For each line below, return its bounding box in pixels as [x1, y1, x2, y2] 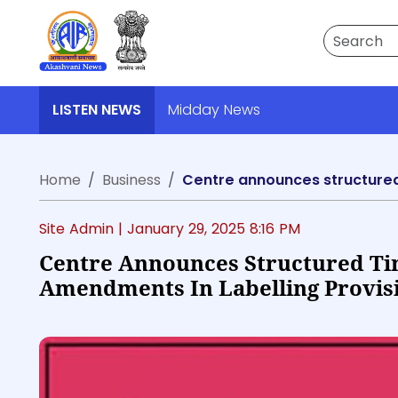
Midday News [168, 99, 260, 120]
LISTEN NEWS [52, 99, 141, 120]
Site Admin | [39, 219, 127, 239]
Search [322, 24, 371, 44]
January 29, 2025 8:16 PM [127, 219, 300, 239]
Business [102, 170, 161, 190]
